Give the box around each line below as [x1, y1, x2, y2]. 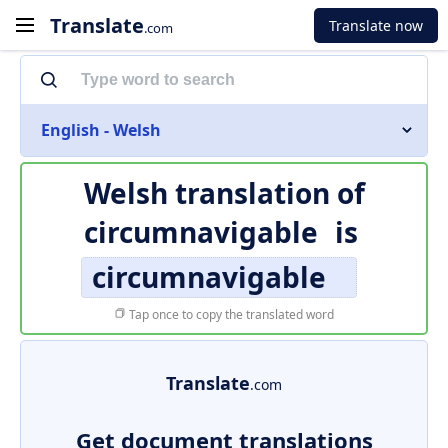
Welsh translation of [83, 174, 365, 212]
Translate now [329, 15, 423, 35]
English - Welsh [41, 119, 161, 141]
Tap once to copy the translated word [126, 306, 334, 323]
